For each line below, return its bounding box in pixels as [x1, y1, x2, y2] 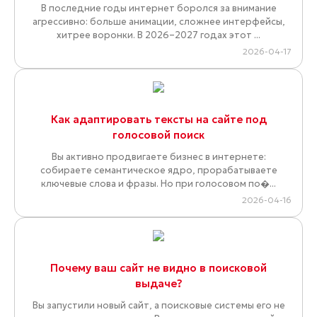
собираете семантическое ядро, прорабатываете [40, 164, 277, 177]
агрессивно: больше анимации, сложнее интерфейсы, [32, 16, 285, 28]
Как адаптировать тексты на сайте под [50, 113, 267, 127]
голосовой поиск [113, 128, 204, 142]
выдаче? [134, 277, 183, 291]
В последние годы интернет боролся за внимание [40, 2, 277, 15]
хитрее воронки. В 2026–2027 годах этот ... [57, 29, 260, 42]
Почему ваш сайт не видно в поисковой [50, 261, 267, 275]
